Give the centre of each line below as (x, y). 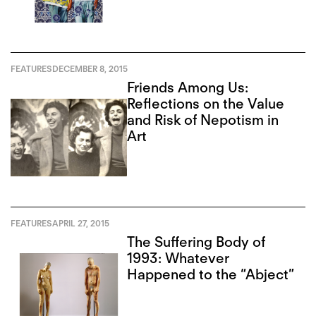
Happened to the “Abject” (211, 274)
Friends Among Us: (188, 87)
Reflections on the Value (206, 103)
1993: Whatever (178, 258)
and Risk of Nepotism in (203, 120)
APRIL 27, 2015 (81, 223)
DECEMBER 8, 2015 (90, 69)
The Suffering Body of (196, 242)
